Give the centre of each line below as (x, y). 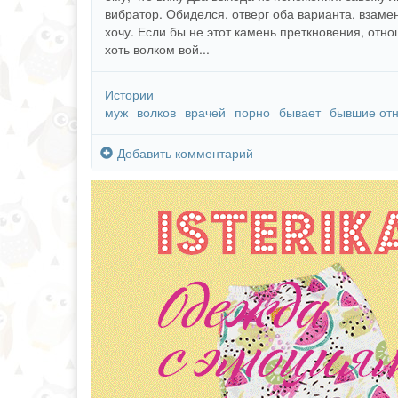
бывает (300, 112)
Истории (129, 94)
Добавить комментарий (185, 153)
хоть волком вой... (157, 49)
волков (156, 112)
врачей (205, 112)
